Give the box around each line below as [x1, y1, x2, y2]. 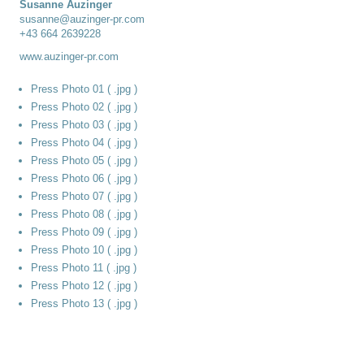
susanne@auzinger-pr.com [19, 12, 145, 25]
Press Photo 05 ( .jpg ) [31, 154, 137, 167]
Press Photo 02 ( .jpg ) [31, 100, 137, 113]
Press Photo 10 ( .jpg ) [31, 243, 137, 256]
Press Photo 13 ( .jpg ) [31, 297, 137, 310]
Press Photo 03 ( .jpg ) [31, 118, 137, 131]
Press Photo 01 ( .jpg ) [31, 82, 137, 95]
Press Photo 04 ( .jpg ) [31, 136, 137, 149]
